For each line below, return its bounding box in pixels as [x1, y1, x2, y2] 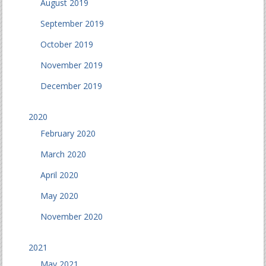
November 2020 [40, 211, 103, 223]
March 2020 [40, 148, 87, 160]
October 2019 [40, 39, 94, 50]
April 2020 [40, 169, 79, 181]
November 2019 [40, 59, 103, 71]
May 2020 [40, 190, 79, 202]
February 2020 [40, 128, 96, 140]
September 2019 [40, 18, 104, 30]
